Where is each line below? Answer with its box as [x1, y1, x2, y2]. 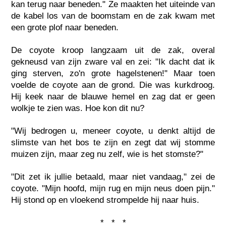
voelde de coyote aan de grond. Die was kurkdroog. [11, 80, 215, 90]
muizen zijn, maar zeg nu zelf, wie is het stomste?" [11, 149, 204, 159]
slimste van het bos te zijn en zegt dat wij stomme [11, 137, 215, 147]
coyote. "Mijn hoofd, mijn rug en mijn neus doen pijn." [11, 183, 215, 193]
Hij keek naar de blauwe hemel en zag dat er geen [11, 91, 215, 101]
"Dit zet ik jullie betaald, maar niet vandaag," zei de [11, 172, 215, 182]
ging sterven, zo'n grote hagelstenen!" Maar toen [11, 68, 215, 78]
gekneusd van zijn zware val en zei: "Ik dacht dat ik [11, 56, 215, 67]
